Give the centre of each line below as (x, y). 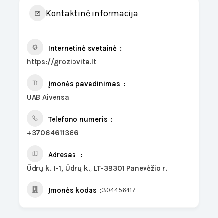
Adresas (62, 155)
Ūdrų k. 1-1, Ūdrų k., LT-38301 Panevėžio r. (97, 168)
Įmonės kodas (73, 190)
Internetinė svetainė (83, 48)
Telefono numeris (78, 119)
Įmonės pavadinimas (84, 84)
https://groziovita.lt (62, 62)
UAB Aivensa (48, 97)
